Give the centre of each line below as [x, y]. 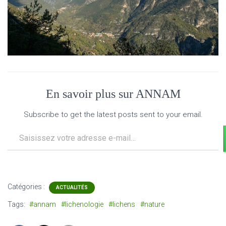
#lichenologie [82, 204]
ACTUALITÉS [72, 187]
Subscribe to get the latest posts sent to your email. [113, 114]
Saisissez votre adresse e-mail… [17, 125]
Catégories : [27, 186]
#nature [152, 204]
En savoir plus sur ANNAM [113, 94]
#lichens [122, 204]
